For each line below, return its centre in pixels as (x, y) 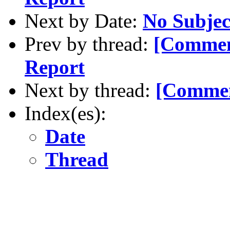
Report (55, 67)
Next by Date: (84, 21)
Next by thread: (90, 90)
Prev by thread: (89, 44)
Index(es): (65, 113)
